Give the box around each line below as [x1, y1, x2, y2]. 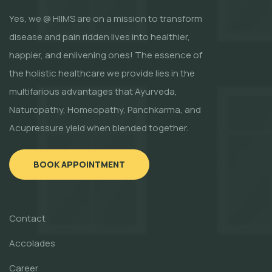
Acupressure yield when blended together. [9, 121, 188, 134]
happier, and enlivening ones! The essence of [9, 48, 202, 61]
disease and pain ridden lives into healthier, [9, 30, 190, 43]
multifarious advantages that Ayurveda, [9, 84, 177, 98]
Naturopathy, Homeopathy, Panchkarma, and [9, 103, 201, 116]
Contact [9, 211, 46, 225]
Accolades [9, 236, 55, 250]
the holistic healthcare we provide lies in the [9, 66, 195, 80]
